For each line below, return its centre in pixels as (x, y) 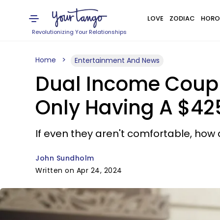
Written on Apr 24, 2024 (79, 170)
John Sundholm (65, 158)
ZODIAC (182, 18)
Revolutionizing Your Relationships (80, 32)
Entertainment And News (117, 60)
